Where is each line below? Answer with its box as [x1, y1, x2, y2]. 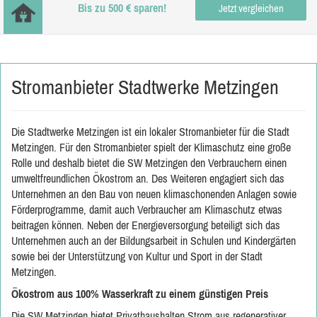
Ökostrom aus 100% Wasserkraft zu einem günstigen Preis [11, 287, 268, 300]
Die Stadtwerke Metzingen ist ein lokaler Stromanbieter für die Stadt [11, 125, 289, 138]
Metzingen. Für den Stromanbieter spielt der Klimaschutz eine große [11, 141, 291, 154]
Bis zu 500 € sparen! [78, 1, 167, 14]
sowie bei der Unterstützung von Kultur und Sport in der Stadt [11, 250, 263, 263]
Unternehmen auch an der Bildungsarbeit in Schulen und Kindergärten [11, 234, 296, 247]
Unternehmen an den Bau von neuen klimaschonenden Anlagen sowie [11, 188, 296, 200]
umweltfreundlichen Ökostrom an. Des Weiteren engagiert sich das [11, 172, 284, 185]
